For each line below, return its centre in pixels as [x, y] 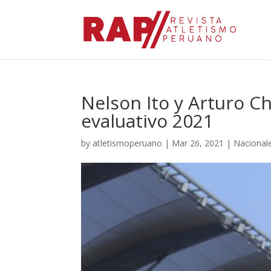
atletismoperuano [128, 143]
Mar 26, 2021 [198, 143]
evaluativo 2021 [148, 121]
